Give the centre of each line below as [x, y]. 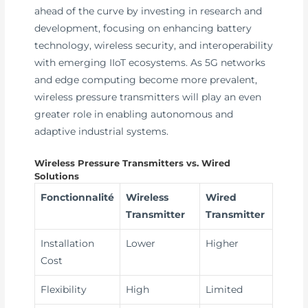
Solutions [57, 177]
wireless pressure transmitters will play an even [148, 97]
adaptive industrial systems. [102, 132]
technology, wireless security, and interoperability [154, 46]
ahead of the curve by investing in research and [148, 11]
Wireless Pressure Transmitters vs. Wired [133, 164]
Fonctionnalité [78, 198]
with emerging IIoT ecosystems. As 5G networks [150, 63]
